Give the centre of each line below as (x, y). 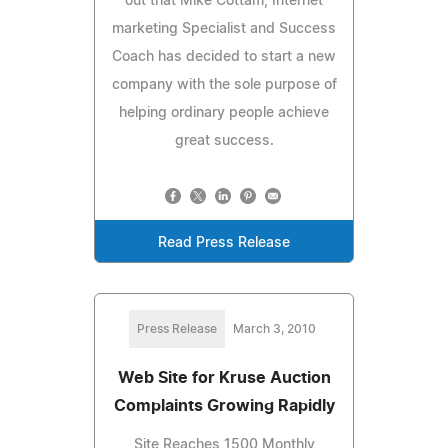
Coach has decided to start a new (224, 56)
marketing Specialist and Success (224, 28)
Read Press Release (224, 242)
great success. (224, 140)
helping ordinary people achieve (224, 112)
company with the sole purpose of (224, 84)
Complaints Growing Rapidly (224, 405)
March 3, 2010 (274, 328)
